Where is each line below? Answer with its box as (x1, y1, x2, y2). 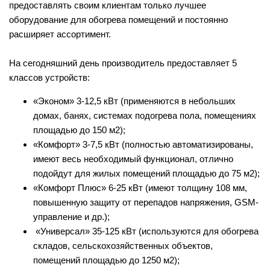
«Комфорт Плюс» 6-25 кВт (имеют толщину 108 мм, (33, 182, 247, 193)
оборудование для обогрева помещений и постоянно (9, 14, 228, 25)
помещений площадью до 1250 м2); (33, 254, 180, 265)
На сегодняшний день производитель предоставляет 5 (9, 57, 237, 68)
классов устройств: (9, 72, 90, 83)
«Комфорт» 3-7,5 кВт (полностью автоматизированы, (33, 139, 253, 149)
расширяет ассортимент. (9, 28, 111, 39)
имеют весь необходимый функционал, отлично (33, 153, 233, 164)
